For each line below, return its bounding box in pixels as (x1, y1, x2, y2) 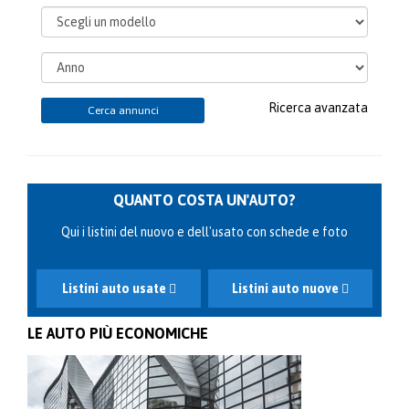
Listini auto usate (61, 280, 169, 296)
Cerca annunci (87, 103, 159, 117)
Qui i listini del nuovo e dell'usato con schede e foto (61, 224, 348, 239)
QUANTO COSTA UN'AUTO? (113, 191, 296, 208)
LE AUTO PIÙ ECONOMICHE (27, 324, 208, 341)
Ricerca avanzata (268, 100, 368, 115)
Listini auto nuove (231, 280, 341, 296)
